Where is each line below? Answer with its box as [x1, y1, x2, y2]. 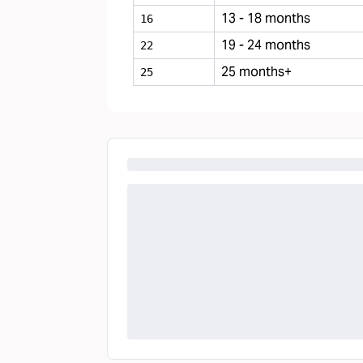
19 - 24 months [221, 36, 310, 53]
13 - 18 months [221, 10, 310, 27]
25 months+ [221, 63, 292, 80]
